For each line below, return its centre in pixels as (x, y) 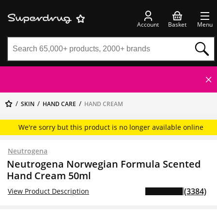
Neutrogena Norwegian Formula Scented (104, 164)
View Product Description (48, 191)
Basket (177, 24)
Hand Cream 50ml (49, 176)
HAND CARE (59, 104)
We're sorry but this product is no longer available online (111, 127)
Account (148, 24)
